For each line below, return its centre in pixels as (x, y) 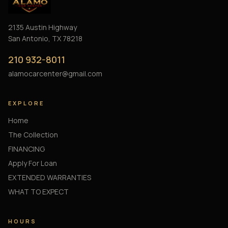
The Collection (33, 135)
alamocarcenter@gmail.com (55, 74)
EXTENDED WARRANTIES (50, 178)
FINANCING (26, 149)
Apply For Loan (33, 163)
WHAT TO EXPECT (38, 192)
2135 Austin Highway (42, 27)
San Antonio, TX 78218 (45, 39)
